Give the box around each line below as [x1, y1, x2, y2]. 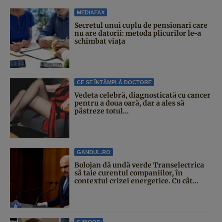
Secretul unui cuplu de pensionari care [74, 20, 208, 30]
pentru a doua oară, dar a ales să [74, 98, 184, 108]
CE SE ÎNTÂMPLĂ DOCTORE [77, 79, 152, 85]
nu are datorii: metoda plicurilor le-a [74, 28, 201, 38]
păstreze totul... [74, 106, 129, 115]
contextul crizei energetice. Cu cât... [74, 176, 199, 185]
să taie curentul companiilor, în [74, 168, 183, 177]
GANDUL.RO [77, 149, 111, 155]
